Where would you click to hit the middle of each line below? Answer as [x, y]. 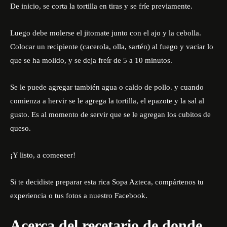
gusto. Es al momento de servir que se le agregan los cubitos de [110, 115]
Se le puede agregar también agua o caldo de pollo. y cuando [107, 87]
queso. [21, 128]
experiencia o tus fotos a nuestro [61, 196]
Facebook [129, 196]
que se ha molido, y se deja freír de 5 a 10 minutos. [91, 60]
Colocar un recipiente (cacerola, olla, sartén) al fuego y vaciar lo [112, 47]
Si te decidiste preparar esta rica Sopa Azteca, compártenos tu [107, 182]
